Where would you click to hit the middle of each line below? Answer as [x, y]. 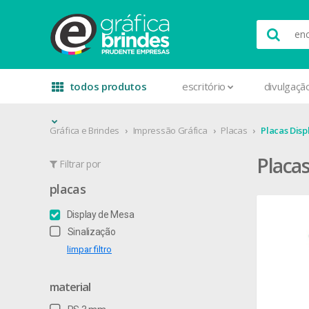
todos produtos [108, 86]
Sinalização [91, 232]
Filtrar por [79, 164]
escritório [204, 86]
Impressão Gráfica [170, 130]
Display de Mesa [100, 215]
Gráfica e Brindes [84, 130]
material [70, 287]
